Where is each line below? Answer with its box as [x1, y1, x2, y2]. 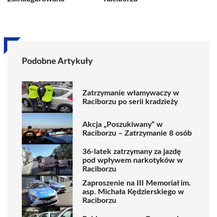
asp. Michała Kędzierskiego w [82, 187, 184, 196]
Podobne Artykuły [22, 57, 93, 66]
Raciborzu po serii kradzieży [82, 97, 178, 106]
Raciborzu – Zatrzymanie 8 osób [82, 129, 192, 137]
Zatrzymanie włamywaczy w [82, 89, 179, 97]
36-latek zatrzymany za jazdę [82, 147, 181, 155]
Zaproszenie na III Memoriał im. [82, 179, 191, 187]
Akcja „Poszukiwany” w [82, 120, 163, 128]
